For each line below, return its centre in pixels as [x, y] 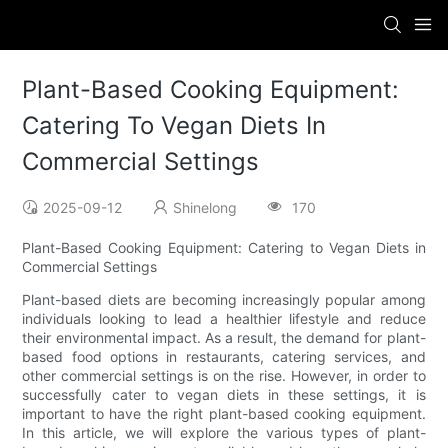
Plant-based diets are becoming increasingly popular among [224, 300]
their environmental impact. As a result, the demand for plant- [224, 338]
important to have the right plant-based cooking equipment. [224, 414]
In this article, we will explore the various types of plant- [224, 433]
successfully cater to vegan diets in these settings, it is [224, 395]
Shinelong [205, 208]
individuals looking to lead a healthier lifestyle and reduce [224, 319]
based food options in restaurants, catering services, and [224, 357]
